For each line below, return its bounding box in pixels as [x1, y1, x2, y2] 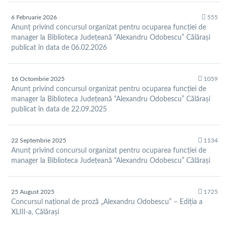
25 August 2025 [11, 189, 54, 195]
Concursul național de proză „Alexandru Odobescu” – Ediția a [11, 198, 203, 206]
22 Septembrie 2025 [11, 137, 66, 144]
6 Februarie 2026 [11, 14, 57, 21]
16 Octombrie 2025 [11, 76, 65, 82]
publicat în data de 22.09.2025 [11, 106, 107, 113]
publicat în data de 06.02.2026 [11, 44, 107, 52]
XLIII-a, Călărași [11, 209, 59, 216]
